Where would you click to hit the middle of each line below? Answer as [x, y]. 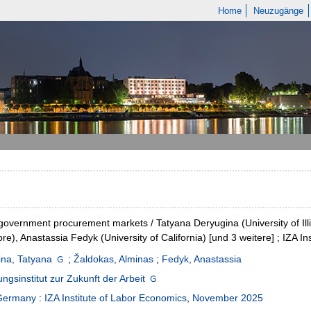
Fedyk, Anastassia [202, 259]
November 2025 [228, 298]
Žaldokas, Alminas [114, 259]
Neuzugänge [279, 11]
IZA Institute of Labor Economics [116, 298]
